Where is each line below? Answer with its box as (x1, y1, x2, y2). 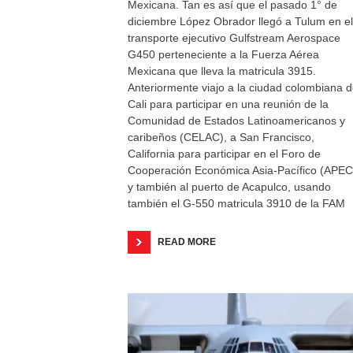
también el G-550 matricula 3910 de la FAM (128, 197, 345, 210)
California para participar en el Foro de (128, 147, 321, 160)
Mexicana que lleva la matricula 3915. (128, 65, 316, 77)
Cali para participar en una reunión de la (128, 98, 329, 110)
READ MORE (158, 236, 216, 247)
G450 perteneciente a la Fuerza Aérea (128, 48, 319, 61)
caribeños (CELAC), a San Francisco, (128, 131, 314, 143)
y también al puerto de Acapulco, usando (128, 180, 331, 193)
